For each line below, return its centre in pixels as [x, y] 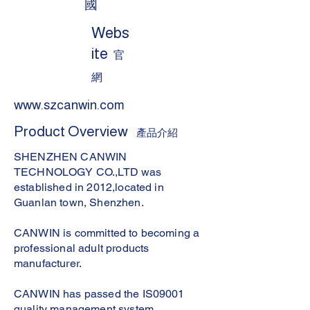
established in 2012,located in [89, 187]
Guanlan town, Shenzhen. [79, 202]
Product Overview [71, 131]
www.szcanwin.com [69, 105]
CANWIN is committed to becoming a [107, 233]
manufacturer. [48, 263]
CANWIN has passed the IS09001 [99, 294]
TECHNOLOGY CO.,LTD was [88, 172]
